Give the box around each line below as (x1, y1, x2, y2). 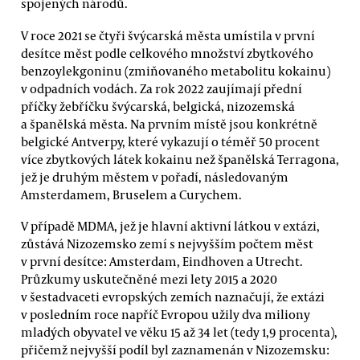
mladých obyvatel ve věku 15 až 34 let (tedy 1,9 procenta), (21, 323, 337, 340)
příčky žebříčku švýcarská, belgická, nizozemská (21, 97, 295, 114)
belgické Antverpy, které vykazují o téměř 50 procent (21, 133, 320, 149)
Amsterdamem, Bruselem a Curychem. (21, 186, 242, 202)
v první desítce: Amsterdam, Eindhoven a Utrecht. (21, 252, 303, 269)
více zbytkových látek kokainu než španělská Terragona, (21, 150, 339, 167)
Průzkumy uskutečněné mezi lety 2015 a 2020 (21, 270, 277, 287)
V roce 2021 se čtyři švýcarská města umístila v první (21, 27, 315, 43)
